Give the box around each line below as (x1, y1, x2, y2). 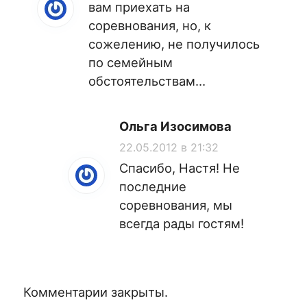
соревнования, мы (119, 197, 232, 213)
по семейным (88, 54, 173, 70)
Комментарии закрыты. (23, 284, 168, 300)
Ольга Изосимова (119, 119, 232, 134)
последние (119, 179, 186, 195)
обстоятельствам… (88, 73, 206, 88)
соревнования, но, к (88, 17, 211, 33)
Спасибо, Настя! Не (119, 160, 240, 176)
